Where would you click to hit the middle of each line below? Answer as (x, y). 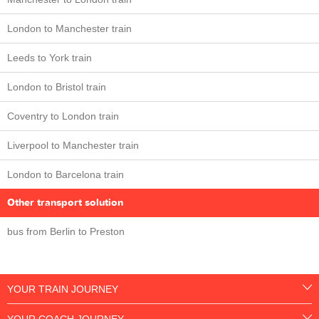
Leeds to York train (49, 58)
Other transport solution (65, 203)
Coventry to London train (63, 116)
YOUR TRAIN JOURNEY (63, 289)
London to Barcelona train (66, 174)
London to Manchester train (69, 28)
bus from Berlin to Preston (66, 231)
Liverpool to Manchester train (73, 145)
